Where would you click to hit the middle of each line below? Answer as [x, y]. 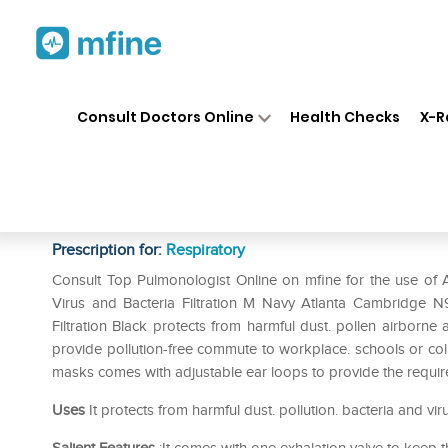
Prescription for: [109, 250]
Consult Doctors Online [165, 116]
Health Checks [345, 116]
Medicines [232, 98]
